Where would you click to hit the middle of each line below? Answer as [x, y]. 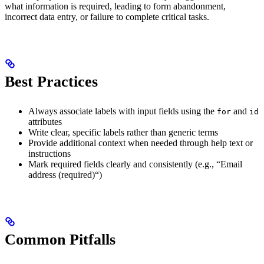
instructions [49, 154]
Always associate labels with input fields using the [123, 111]
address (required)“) [65, 175]
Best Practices [51, 82]
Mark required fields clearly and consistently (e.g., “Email [135, 164]
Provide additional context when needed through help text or [141, 143]
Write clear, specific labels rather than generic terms [123, 133]
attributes [45, 122]
